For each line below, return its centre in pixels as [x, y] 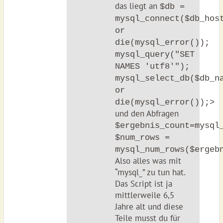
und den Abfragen [147, 113]
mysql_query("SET [155, 55]
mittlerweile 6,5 [144, 195]
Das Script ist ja [143, 184]
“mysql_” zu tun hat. [150, 172]
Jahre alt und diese [149, 207]
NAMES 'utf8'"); [152, 66]
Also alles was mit [148, 161]
